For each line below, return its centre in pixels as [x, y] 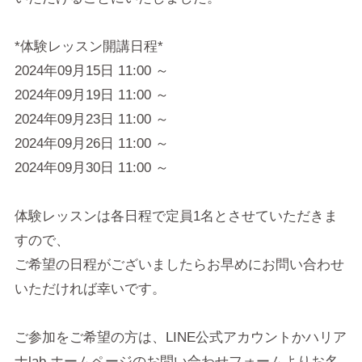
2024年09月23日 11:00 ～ [91, 120]
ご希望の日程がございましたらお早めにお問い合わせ [179, 265]
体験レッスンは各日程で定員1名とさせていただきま [176, 217]
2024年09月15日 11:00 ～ [91, 71]
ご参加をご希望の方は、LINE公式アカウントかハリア [180, 338]
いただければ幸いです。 [90, 289]
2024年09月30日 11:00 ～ [91, 168]
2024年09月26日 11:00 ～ [91, 144]
